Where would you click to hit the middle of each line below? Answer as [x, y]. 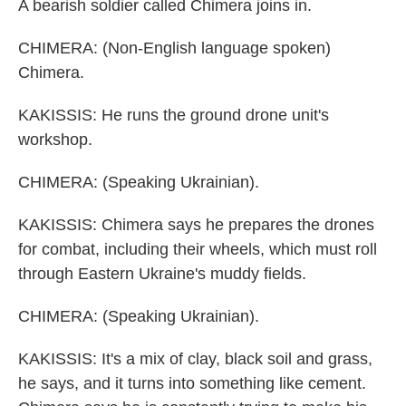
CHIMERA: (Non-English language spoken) [174, 48]
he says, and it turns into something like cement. [192, 383]
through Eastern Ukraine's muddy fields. [162, 274]
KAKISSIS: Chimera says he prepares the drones [196, 225]
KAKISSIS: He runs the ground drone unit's [174, 115]
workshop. [55, 140]
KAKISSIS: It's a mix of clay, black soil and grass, [195, 359]
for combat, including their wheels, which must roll [198, 249]
